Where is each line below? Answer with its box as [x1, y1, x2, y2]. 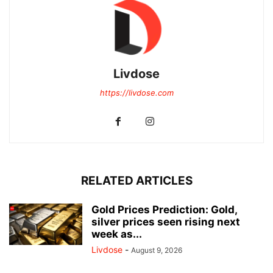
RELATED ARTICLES [80, 174, 193, 188]
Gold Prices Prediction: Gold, [91, 204, 237, 216]
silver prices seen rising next [91, 216, 240, 229]
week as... [91, 228, 142, 241]
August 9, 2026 [131, 246, 182, 255]
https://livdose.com [99, 88, 174, 98]
